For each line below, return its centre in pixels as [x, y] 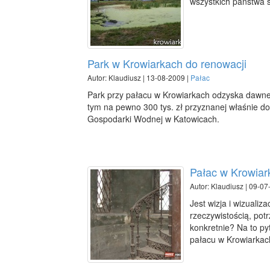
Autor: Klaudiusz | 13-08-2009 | [139, 77]
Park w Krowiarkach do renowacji [167, 63]
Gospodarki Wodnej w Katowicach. [153, 119]
